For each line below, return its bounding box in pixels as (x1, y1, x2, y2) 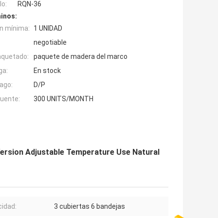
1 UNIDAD (34, 24, 62, 33)
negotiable (34, 38, 67, 47)
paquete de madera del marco (34, 53, 127, 61)
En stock (34, 67, 61, 75)
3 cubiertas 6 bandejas (54, 202, 125, 211)
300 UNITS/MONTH (34, 95, 93, 103)
